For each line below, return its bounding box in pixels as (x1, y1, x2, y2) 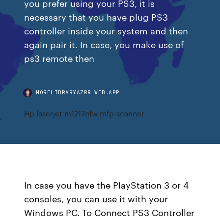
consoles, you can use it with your (24, 192, 168, 205)
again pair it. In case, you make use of (24, 38, 184, 50)
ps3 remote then (24, 52, 95, 64)
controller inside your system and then (24, 24, 189, 36)
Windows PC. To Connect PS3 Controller (24, 206, 195, 219)
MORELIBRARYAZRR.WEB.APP (36, 88, 120, 96)
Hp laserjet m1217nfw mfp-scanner (24, 108, 145, 118)
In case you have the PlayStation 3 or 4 (24, 178, 189, 191)
